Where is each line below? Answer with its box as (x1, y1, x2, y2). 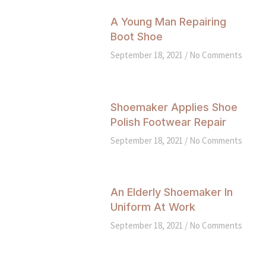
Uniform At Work (110, 201, 195, 214)
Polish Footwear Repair (110, 115, 226, 128)
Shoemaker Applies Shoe (110, 100, 237, 113)
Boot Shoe (110, 30, 163, 43)
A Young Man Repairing (110, 15, 226, 28)
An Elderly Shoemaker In (110, 186, 233, 199)
